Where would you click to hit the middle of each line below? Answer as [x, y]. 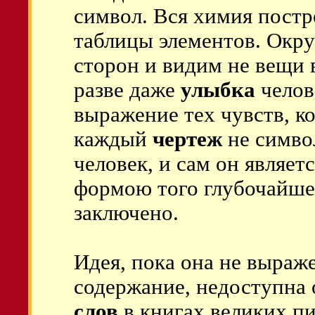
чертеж [187, 139]
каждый [113, 139]
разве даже [127, 90]
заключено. [126, 213]
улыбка [218, 90]
